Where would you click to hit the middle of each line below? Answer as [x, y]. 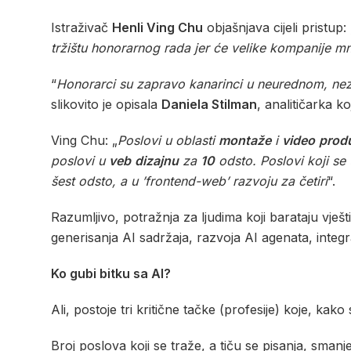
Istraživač [81, 28]
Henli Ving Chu [157, 28]
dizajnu [157, 161]
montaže [245, 141]
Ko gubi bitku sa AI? [111, 274]
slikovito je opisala [106, 105]
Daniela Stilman [209, 105]
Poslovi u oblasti [168, 141]
